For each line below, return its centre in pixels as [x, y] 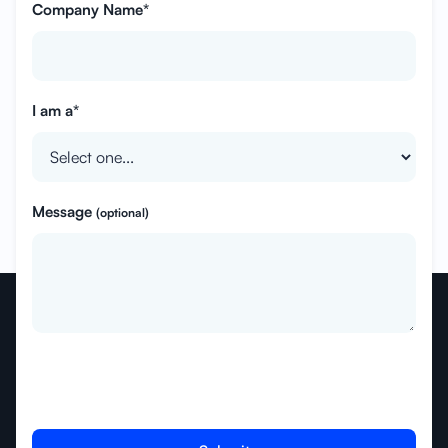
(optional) [122, 212]
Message [64, 211]
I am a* [55, 110]
